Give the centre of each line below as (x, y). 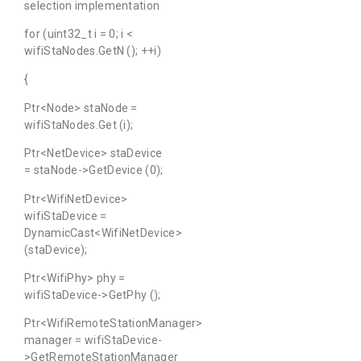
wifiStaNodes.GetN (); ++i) (93, 51)
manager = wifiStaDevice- (93, 340)
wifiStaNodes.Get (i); (79, 124)
